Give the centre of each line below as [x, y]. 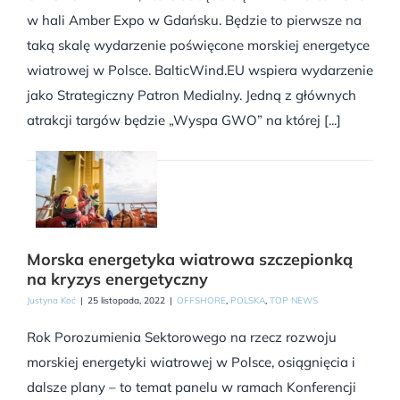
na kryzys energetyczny [117, 279]
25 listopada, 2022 [126, 300]
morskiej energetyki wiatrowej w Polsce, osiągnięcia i [191, 362]
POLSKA [248, 300]
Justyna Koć [51, 300]
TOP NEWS [294, 300]
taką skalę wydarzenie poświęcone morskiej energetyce [198, 45]
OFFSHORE [201, 300]
